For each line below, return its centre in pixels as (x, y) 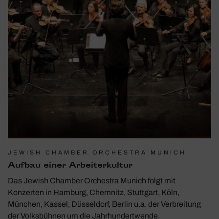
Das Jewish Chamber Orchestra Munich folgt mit (92, 180)
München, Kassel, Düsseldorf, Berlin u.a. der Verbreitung (104, 204)
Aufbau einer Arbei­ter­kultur (70, 166)
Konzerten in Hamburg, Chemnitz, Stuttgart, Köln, (94, 192)
